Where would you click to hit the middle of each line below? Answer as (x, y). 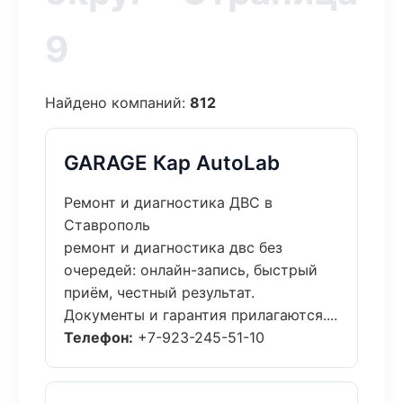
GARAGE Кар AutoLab (172, 162)
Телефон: (99, 337)
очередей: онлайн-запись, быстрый (191, 270)
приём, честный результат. (159, 292)
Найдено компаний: (117, 103)
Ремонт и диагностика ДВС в (168, 202)
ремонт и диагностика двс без (173, 247)
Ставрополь (107, 225)
